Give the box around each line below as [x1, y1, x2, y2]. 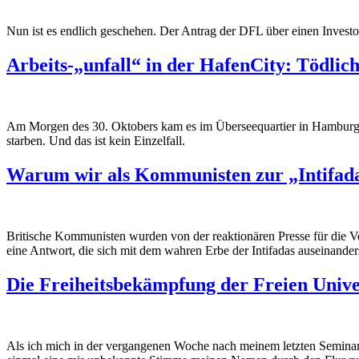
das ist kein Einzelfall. [75, 133, 188, 147]
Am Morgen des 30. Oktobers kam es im [6, 119, 216, 133]
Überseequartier [216, 119, 296, 133]
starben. [6, 133, 49, 147]
